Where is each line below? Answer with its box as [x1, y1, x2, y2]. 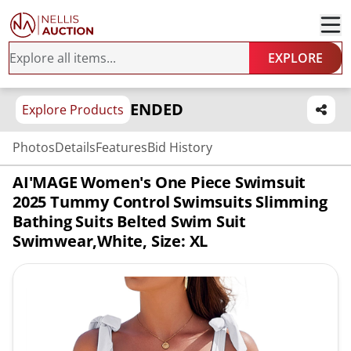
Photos [13, 139, 55, 156]
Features [96, 139, 147, 156]
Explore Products [22, 101, 124, 118]
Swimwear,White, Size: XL [13, 230, 208, 251]
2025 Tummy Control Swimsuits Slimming [13, 191, 327, 212]
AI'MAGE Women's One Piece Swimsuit [13, 172, 306, 193]
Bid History [147, 139, 212, 156]
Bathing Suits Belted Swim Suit [13, 211, 246, 232]
